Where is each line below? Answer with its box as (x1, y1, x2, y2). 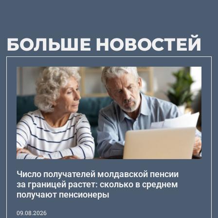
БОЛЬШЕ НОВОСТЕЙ (6, 34, 202, 55)
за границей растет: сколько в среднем (17, 179, 179, 189)
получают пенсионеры (17, 189, 110, 200)
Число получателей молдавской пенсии (17, 168, 179, 179)
